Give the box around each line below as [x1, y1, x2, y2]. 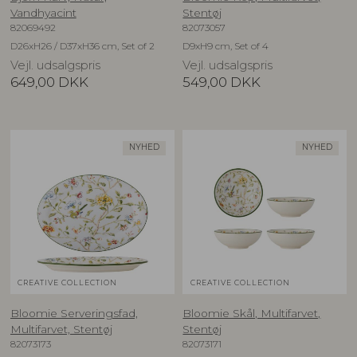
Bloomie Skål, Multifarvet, [182, 306, 321, 320]
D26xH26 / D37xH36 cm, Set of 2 [10, 39, 155, 52]
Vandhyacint [10, 6, 76, 19]
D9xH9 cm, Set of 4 [182, 39, 269, 52]
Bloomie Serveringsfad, [10, 306, 138, 320]
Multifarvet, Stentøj [10, 322, 112, 335]
